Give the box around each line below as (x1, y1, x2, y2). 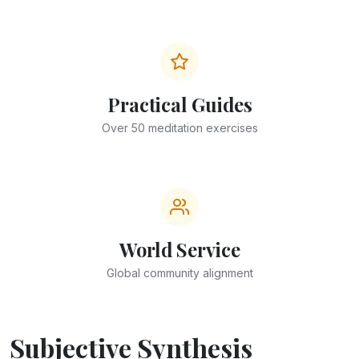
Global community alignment (106, 265, 253, 280)
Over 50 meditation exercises (101, 120, 258, 135)
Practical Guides (107, 91, 252, 117)
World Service (119, 236, 240, 262)
